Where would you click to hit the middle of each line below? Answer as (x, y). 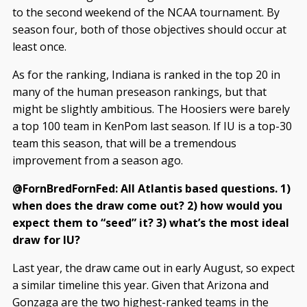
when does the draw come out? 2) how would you (147, 206)
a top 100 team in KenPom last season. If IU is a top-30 (152, 126)
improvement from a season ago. (97, 161)
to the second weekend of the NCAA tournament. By (146, 13)
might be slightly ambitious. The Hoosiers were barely (151, 109)
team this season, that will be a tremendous (124, 144)
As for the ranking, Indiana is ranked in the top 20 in (146, 75)
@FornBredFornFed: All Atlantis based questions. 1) (151, 189)
